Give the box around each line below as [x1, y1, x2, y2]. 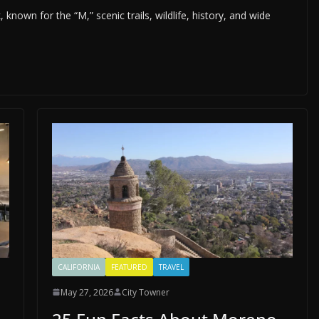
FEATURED [110, 261, 147, 272]
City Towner [121, 286, 169, 298]
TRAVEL [158, 261, 184, 272]
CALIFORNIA [57, 261, 100, 272]
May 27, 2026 [60, 286, 113, 298]
